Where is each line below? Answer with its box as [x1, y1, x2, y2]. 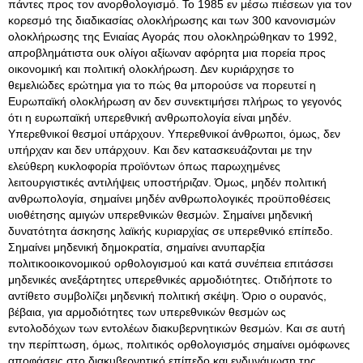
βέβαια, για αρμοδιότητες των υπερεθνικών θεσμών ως [8, 305, 286, 318]
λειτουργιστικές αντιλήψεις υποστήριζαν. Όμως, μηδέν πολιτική [8, 176, 327, 189]
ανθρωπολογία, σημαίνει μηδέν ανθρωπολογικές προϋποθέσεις [8, 192, 331, 205]
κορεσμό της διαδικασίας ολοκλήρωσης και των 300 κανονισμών [8, 14, 335, 27]
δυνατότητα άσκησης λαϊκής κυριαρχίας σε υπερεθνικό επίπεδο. [8, 224, 333, 237]
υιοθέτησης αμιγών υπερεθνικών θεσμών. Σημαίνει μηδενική [8, 208, 313, 221]
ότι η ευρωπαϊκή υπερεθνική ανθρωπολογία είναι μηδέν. [8, 111, 292, 124]
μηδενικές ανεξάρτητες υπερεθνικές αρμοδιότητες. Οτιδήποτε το [8, 273, 332, 286]
